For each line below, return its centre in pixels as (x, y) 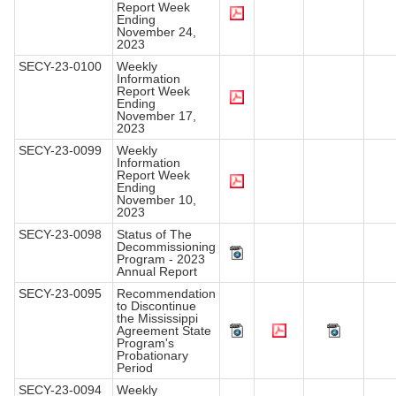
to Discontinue (156, 306)
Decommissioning (166, 247)
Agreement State (164, 331)
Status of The (154, 235)
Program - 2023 (161, 259)
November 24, (156, 32)
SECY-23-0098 (60, 235)
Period (135, 368)
